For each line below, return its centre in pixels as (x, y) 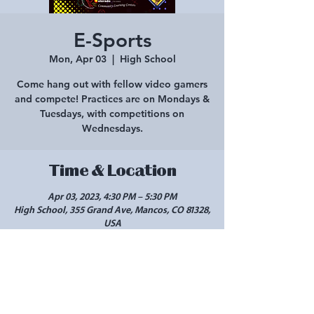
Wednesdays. (112, 128)
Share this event (112, 265)
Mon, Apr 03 (77, 59)
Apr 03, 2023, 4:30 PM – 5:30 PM (112, 197)
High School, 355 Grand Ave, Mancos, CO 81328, (112, 210)
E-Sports (112, 40)
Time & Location (112, 170)
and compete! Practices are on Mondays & (112, 99)
